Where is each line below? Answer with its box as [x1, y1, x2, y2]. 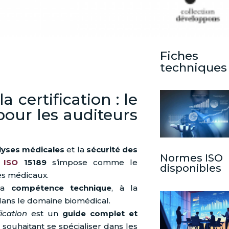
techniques [159, 60, 227, 75]
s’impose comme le [46, 157, 138, 168]
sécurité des [86, 145, 138, 155]
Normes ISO [159, 152, 223, 165]
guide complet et [62, 209, 138, 219]
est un [27, 209, 63, 219]
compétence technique [11, 183, 112, 193]
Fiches [159, 49, 198, 63]
